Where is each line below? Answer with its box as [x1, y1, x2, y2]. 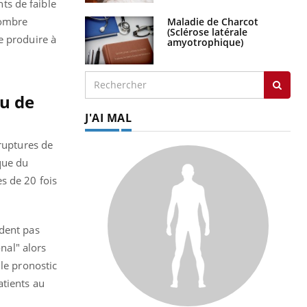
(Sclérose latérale [167, 25, 247, 38]
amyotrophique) [167, 35, 243, 49]
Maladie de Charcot [167, 14, 258, 28]
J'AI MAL [85, 110, 132, 125]
